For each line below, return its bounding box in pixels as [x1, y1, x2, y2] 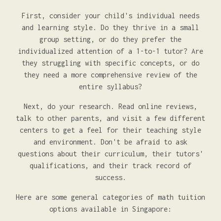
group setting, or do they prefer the [39, 35, 182, 43]
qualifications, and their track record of [30, 161, 191, 170]
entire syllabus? [79, 82, 142, 91]
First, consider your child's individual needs [22, 11, 199, 20]
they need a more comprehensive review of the [24, 71, 197, 79]
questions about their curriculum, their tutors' [18, 149, 203, 158]
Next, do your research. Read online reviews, [24, 102, 197, 110]
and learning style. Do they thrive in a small [22, 23, 199, 32]
